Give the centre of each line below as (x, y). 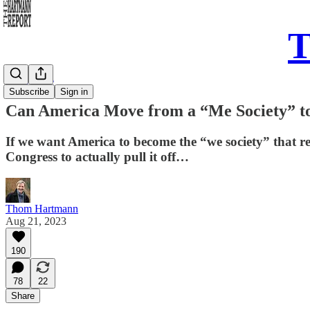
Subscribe (29, 92)
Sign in (74, 92)
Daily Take (30, 81)
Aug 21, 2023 (36, 221)
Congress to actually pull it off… (97, 156)
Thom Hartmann (42, 208)
